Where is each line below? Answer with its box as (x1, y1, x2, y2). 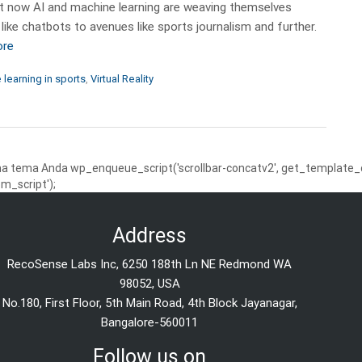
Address (112, 223, 187, 247)
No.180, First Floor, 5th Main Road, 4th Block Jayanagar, (2, 295, 297, 310)
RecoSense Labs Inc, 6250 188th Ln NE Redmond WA (7, 256, 293, 271)
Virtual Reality (90, 72, 154, 85)
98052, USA (119, 276, 180, 291)
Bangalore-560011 (101, 314, 199, 330)
